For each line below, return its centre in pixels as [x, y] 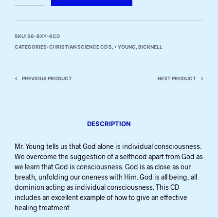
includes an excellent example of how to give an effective [101, 197]
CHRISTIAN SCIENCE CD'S [81, 47]
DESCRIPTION [109, 123]
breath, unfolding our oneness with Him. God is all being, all [106, 177]
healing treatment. [43, 208]
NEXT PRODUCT [177, 78]
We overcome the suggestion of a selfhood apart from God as [109, 156]
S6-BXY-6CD [44, 36]
